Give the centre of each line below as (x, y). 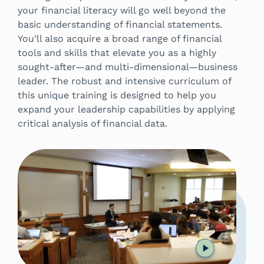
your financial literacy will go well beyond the (122, 10)
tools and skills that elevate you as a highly (117, 52)
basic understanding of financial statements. (120, 24)
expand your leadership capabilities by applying (126, 109)
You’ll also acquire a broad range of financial (120, 38)
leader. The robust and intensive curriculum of (124, 81)
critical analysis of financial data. (93, 123)
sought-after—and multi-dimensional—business (128, 67)
